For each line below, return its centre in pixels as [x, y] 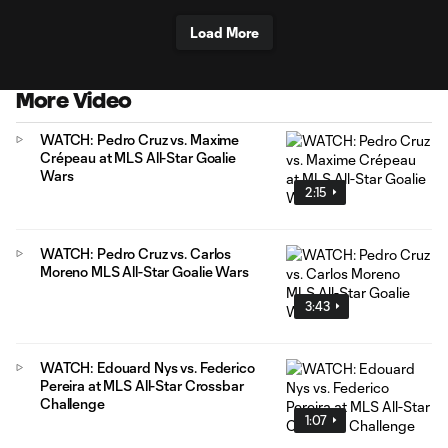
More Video [74, 100]
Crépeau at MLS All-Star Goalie [138, 157]
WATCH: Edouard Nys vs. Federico [147, 367]
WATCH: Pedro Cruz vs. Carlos [136, 253]
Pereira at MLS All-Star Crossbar [142, 385]
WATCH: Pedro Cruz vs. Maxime [140, 139]
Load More [224, 32]
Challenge [72, 403]
